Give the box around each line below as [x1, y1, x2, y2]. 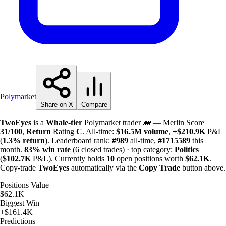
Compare [81, 100, 107, 108]
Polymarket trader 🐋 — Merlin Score [82, 118, 204, 127]
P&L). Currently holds [31, 154, 106, 163]
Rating [51, 127, 76, 136]
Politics [175, 145, 199, 154]
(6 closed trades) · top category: [71, 145, 175, 154]
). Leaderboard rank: [45, 136, 112, 145]
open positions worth [115, 154, 185, 163]
